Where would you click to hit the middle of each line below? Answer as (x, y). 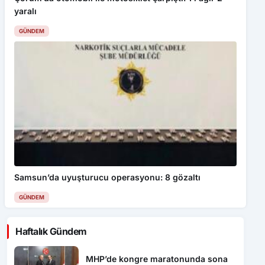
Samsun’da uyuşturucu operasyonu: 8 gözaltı (107, 177)
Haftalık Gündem (51, 231)
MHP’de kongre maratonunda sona (157, 258)
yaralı (25, 11)
